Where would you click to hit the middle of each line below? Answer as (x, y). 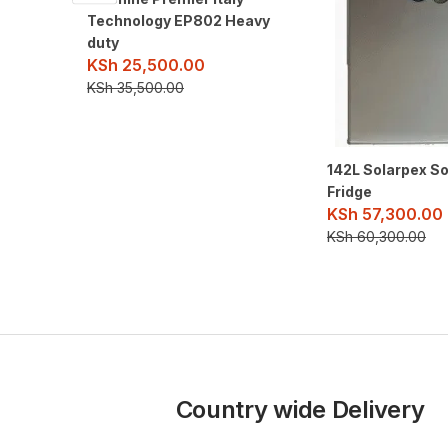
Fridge (349, 191)
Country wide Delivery (300, 409)
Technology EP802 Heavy (178, 20)
